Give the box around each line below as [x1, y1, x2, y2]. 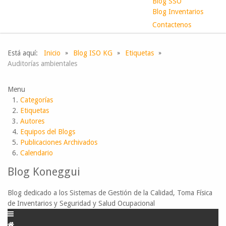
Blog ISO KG [73, 49, 112, 57]
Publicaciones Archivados [20, 138, 97, 146]
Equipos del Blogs [20, 128, 75, 136]
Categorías [20, 96, 53, 104]
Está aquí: [8, 49, 42, 57]
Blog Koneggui [8, 165, 80, 178]
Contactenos [152, 21, 191, 29]
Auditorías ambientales [8, 60, 77, 68]
